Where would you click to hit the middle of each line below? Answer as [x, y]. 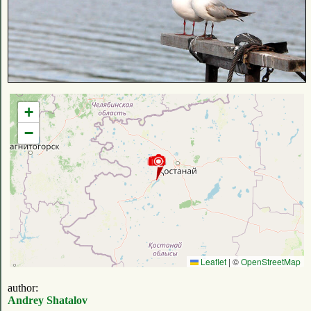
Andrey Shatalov [48, 301]
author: [23, 288]
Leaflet [212, 262]
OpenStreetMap [271, 262]
